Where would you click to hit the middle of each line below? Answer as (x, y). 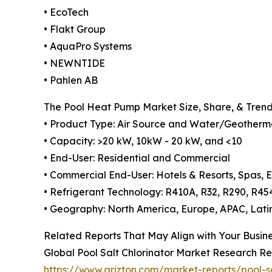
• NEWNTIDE (74, 63)
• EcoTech (66, 12)
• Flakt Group (75, 29)
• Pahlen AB (71, 80)
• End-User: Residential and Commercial (137, 158)
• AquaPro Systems (88, 46)
